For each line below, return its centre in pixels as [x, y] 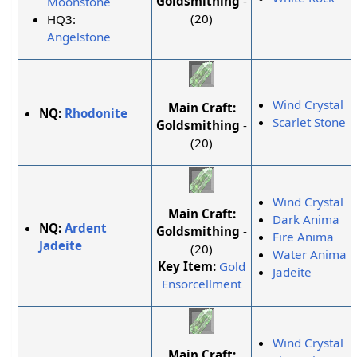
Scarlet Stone [310, 122]
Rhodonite [96, 114]
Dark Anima [306, 220]
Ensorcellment [202, 283]
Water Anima [310, 255]
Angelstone [79, 36]
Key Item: [187, 266]
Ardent [86, 228]
